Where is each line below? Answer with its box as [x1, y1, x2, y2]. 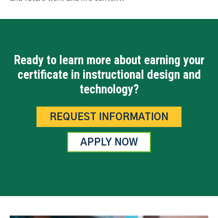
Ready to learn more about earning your [14, 53, 204, 67]
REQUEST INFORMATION [50, 112, 168, 122]
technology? [79, 82, 139, 96]
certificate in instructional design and [17, 68, 201, 82]
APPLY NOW [80, 138, 138, 147]
